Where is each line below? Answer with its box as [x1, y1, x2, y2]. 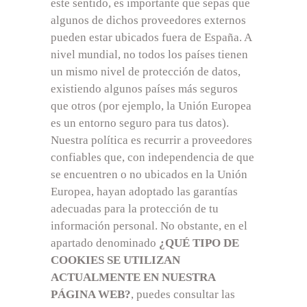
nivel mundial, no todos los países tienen [51, 48, 248, 61]
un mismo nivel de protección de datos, [51, 65, 241, 78]
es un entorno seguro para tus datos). [51, 116, 229, 130]
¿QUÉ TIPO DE [159, 236, 239, 249]
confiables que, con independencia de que [51, 151, 254, 164]
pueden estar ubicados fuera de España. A [51, 31, 251, 44]
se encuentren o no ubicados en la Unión [51, 168, 247, 181]
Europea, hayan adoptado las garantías [51, 185, 238, 198]
